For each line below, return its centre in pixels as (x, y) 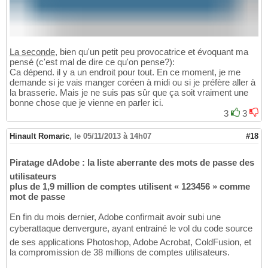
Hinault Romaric (39, 136)
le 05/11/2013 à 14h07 (113, 136)
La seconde (32, 52)
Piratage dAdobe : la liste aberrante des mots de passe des (132, 163)
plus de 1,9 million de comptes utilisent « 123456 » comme (130, 187)
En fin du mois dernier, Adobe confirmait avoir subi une (115, 217)
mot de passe (37, 197)
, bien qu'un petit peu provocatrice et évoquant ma (152, 52)
